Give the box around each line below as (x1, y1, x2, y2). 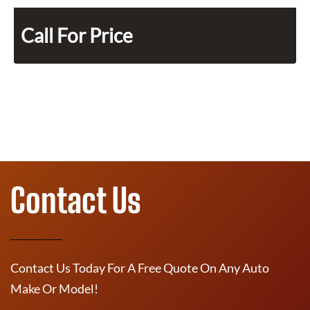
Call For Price (21, 23, 133, 47)
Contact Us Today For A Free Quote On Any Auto (10, 259, 269, 275)
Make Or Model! (10, 280, 98, 296)
